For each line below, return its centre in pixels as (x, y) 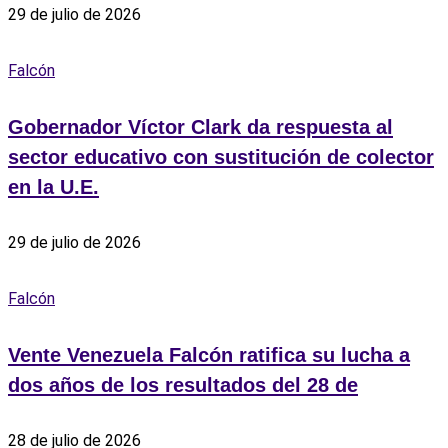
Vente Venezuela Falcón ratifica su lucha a (209, 355)
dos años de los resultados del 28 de (183, 385)
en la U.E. (53, 187)
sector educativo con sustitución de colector (221, 157)
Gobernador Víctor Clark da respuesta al (200, 127)
